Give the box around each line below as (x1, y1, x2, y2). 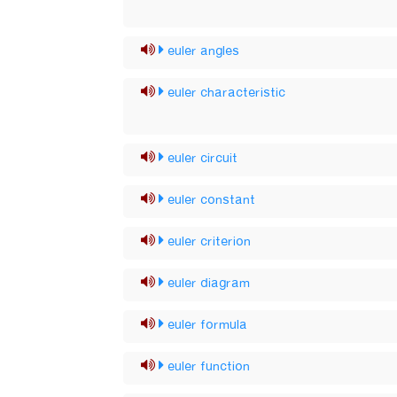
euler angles (167, 40, 240, 63)
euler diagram (167, 272, 251, 295)
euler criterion (167, 230, 252, 253)
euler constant (167, 189, 256, 212)
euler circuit (167, 147, 238, 170)
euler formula (167, 314, 248, 337)
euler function (167, 355, 251, 378)
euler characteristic (167, 82, 286, 105)
